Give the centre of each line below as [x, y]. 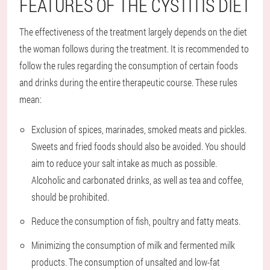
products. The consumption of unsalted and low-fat [126, 262]
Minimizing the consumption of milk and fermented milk [133, 245]
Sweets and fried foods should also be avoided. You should [139, 146]
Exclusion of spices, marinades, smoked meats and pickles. [139, 130]
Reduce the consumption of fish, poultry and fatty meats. [136, 221]
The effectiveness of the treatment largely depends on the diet [133, 32]
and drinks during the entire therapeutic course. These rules [128, 83]
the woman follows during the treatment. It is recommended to [134, 49]
